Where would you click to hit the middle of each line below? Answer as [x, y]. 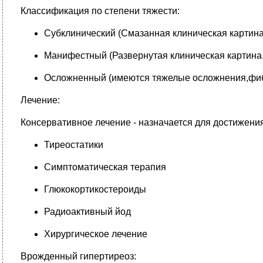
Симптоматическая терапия [105, 167]
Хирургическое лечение [96, 234]
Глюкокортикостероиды [95, 189]
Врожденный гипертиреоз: [78, 256]
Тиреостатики [74, 145]
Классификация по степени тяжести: [100, 11]
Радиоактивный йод [87, 212]
